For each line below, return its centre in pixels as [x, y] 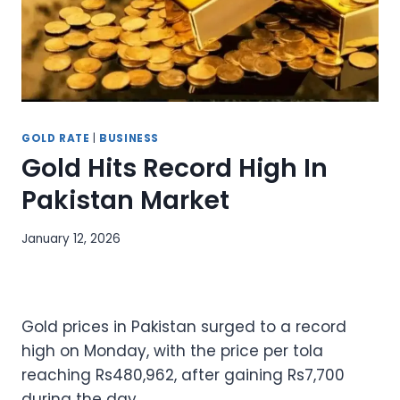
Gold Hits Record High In [175, 169]
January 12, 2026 [71, 238]
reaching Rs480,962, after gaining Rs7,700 [183, 375]
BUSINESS [129, 139]
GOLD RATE [56, 139]
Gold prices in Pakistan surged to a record [184, 326]
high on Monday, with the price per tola [172, 350]
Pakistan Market [125, 201]
